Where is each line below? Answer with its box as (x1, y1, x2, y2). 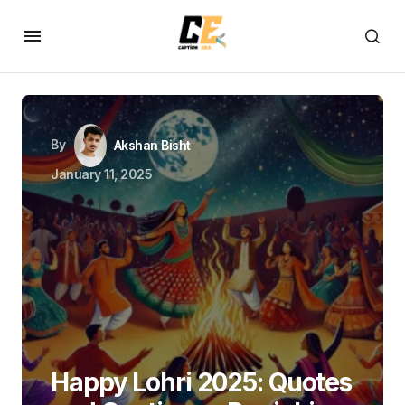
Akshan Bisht (113, 137, 191, 153)
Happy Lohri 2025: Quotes (51, 367, 353, 398)
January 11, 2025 (51, 165, 153, 182)
